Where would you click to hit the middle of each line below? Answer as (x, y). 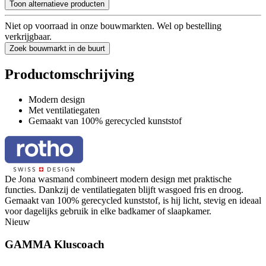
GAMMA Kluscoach (55, 245)
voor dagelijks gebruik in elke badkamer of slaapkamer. (108, 211)
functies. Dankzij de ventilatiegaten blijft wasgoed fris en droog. (124, 189)
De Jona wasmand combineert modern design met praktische (118, 179)
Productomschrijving (69, 74)
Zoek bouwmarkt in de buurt (57, 48)
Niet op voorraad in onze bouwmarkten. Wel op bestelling (113, 26)
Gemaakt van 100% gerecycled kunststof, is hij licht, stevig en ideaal (133, 200)
